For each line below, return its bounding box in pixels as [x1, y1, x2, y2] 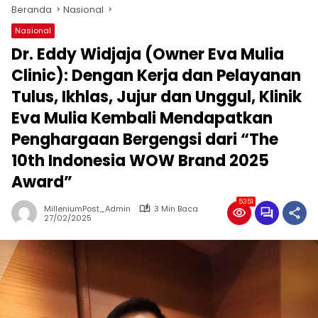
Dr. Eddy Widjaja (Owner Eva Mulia [11, 43, 284, 65]
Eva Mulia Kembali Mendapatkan [11, 106, 273, 129]
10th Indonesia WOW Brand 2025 [11, 149, 269, 172]
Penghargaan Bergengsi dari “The [11, 128, 278, 150]
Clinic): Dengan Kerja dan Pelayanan [11, 64, 301, 87]
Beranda [11, 2, 52, 16]
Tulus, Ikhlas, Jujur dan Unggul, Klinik [11, 85, 302, 108]
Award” [11, 170, 72, 193]
